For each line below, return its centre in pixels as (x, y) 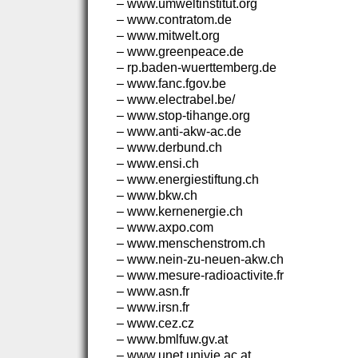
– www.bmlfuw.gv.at (172, 339)
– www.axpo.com (165, 227)
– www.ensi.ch (158, 163)
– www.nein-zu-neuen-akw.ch (200, 259)
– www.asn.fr (153, 291)
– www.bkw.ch (157, 195)
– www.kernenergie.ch (180, 211)
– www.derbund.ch (169, 147)
